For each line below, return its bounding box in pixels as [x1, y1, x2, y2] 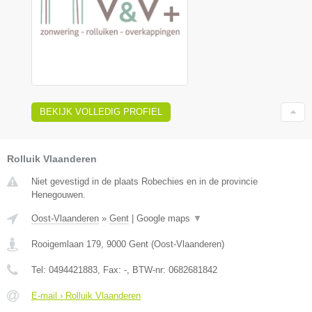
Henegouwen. [31, 189, 86, 201]
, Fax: [97, 265, 124, 276]
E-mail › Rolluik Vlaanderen [31, 290, 141, 302]
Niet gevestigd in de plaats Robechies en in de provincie [31, 176, 258, 187]
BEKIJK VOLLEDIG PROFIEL [40, 107, 162, 118]
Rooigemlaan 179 [31, 239, 101, 250]
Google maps [136, 213, 193, 224]
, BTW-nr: [127, 265, 169, 276]
